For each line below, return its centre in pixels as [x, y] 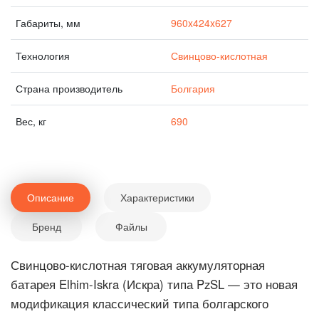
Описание [51, 197]
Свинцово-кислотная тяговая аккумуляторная [138, 265]
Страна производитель [69, 88]
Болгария [193, 88]
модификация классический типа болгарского [140, 303]
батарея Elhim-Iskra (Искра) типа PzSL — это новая [154, 284]
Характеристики [157, 197]
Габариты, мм [48, 23]
